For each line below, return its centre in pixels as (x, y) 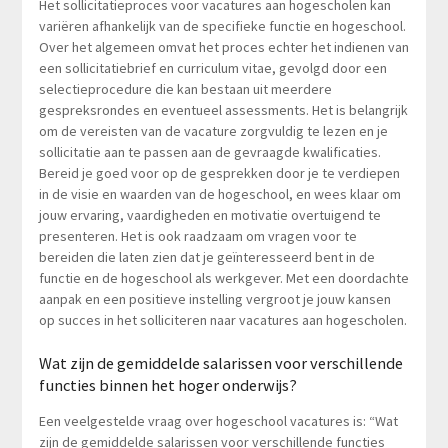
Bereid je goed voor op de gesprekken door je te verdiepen (219, 172)
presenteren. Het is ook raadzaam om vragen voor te (197, 235)
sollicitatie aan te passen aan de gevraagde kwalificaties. (209, 151)
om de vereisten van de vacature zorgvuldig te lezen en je (213, 130)
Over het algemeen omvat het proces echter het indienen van (223, 46)
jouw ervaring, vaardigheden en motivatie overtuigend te (209, 214)
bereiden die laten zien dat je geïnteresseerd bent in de (206, 256)
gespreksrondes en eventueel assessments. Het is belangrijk (223, 109)
